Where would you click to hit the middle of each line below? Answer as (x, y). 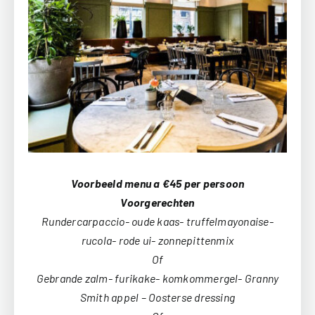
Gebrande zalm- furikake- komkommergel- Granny (157, 278)
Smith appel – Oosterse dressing (157, 297)
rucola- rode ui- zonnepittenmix (157, 240)
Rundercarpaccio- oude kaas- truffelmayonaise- (157, 221)
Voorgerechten (157, 202)
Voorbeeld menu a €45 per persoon (157, 183)
